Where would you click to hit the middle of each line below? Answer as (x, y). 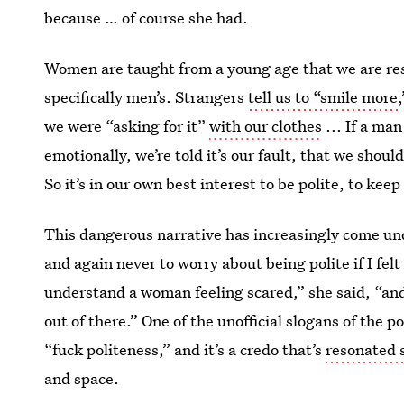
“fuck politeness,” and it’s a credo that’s (185, 349)
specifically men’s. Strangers (147, 97)
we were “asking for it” (127, 126)
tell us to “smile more (323, 97)
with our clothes (266, 126)
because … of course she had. (147, 18)
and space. (82, 378)
